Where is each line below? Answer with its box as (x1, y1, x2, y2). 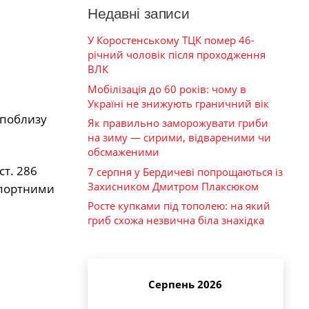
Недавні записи (88, 6, 190, 22)
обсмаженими (88, 145, 159, 159)
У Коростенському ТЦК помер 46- (88, 33, 255, 48)
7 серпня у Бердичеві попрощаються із (88, 164, 283, 179)
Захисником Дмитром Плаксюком (88, 179, 259, 193)
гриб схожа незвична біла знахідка (88, 213, 264, 228)
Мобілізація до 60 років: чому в (88, 81, 246, 96)
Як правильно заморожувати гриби (88, 116, 268, 130)
